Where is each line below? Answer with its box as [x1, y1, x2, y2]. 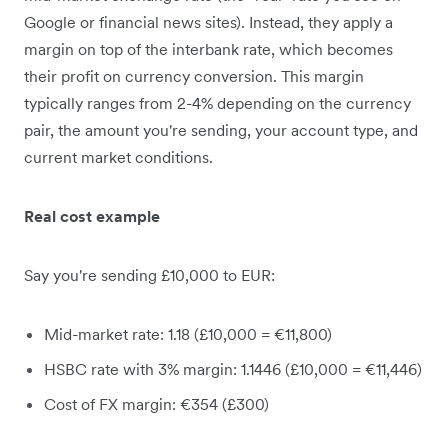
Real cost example [24, 206, 160, 227]
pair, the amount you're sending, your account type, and [24, 120, 418, 141]
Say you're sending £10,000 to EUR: [24, 265, 275, 286]
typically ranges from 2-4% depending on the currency [24, 93, 411, 114]
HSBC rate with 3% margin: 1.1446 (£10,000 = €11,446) [44, 359, 422, 380]
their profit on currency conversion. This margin [24, 66, 364, 87]
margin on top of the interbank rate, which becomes [24, 39, 393, 60]
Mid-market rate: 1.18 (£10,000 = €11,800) [44, 324, 332, 345]
